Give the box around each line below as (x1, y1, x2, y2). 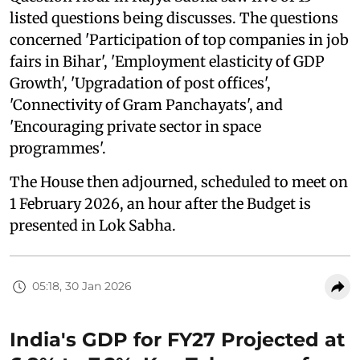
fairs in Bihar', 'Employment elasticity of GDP (10, 51, 325, 71)
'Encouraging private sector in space (10, 117, 261, 136)
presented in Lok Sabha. (10, 215, 176, 235)
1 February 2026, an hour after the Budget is (10, 194, 311, 213)
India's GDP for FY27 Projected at (10, 327, 345, 351)
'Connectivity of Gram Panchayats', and (10, 95, 283, 114)
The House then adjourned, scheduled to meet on (10, 172, 348, 191)
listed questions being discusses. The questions (10, 8, 338, 27)
